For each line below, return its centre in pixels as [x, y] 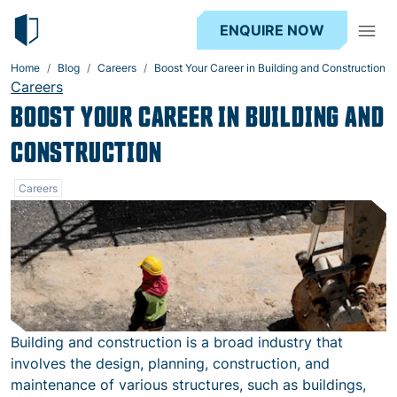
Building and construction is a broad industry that [177, 342]
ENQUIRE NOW [272, 30]
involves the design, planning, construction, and [170, 363]
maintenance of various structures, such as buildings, [188, 385]
